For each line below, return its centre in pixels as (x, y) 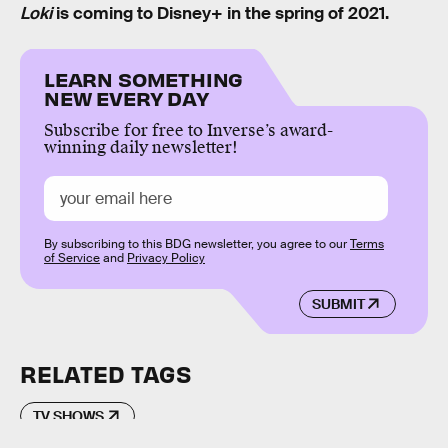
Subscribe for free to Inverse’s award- (188, 131)
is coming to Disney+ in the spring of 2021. (220, 13)
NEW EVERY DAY (126, 98)
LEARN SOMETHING (144, 79)
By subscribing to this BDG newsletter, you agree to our (197, 244)
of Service (72, 258)
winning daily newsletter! (141, 148)
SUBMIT (338, 303)
